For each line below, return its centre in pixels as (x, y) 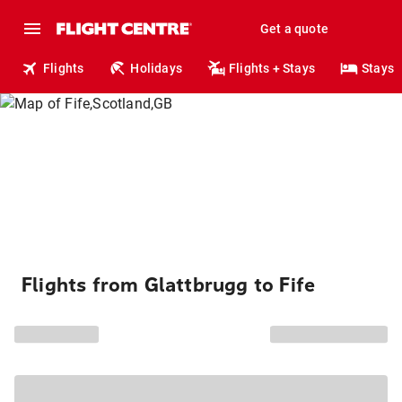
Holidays (157, 68)
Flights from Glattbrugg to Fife (169, 285)
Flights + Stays (272, 68)
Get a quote (294, 29)
